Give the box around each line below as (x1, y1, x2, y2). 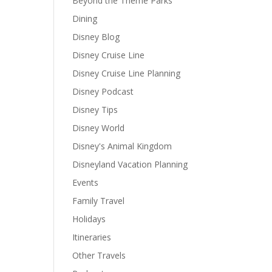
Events (72, 177, 99, 189)
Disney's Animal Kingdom (72, 140, 172, 152)
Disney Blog (72, 31, 120, 43)
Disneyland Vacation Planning (72, 158, 188, 171)
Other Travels (72, 250, 126, 262)
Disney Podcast (72, 86, 134, 98)
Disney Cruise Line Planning (72, 67, 181, 80)
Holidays (72, 213, 106, 225)
